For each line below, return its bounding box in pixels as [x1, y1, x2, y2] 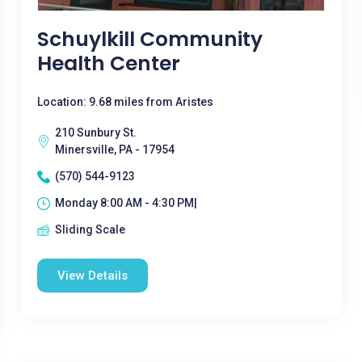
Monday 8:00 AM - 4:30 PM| [54, 196, 197, 209]
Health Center [36, 49, 180, 78]
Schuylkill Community [36, 25, 263, 53]
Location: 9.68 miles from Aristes [36, 95, 213, 108]
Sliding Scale [54, 223, 125, 236]
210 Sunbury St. [54, 126, 137, 139]
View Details [57, 268, 128, 283]
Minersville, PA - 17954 [54, 143, 175, 156]
